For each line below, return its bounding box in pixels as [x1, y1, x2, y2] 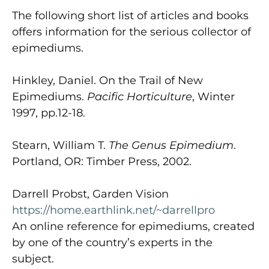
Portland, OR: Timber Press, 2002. [12, 154, 192, 168]
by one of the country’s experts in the [12, 235, 213, 249]
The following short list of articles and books [12, 8, 249, 22]
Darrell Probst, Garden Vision [12, 187, 169, 201]
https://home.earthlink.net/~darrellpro [12, 203, 215, 217]
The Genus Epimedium [109, 138, 234, 152]
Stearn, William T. [12, 138, 109, 152]
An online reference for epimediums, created [12, 219, 255, 233]
